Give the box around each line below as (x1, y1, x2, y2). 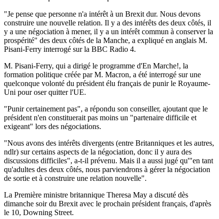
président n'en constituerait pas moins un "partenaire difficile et (4, 113, 197, 122)
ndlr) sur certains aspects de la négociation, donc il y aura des (4, 147, 192, 156)
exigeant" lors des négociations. (4, 122, 101, 131)
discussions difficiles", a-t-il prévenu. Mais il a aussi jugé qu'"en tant (4, 156, 213, 165)
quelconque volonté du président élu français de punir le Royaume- (4, 79, 210, 88)
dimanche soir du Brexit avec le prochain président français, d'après (4, 199, 211, 208)
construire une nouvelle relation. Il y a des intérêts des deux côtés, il (4, 18, 211, 27)
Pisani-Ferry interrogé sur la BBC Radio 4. (4, 44, 136, 53)
